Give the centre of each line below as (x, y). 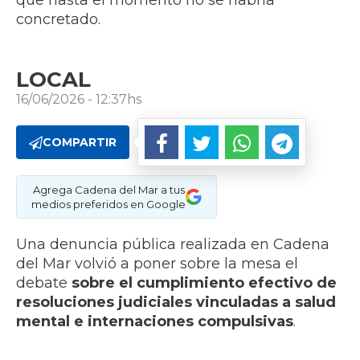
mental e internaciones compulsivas (155, 322)
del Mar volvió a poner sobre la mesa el (157, 264)
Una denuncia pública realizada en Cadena (173, 245)
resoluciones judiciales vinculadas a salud (176, 303)
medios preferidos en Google (108, 205)
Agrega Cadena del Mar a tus (108, 190)
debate (44, 283)
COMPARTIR (80, 143)
